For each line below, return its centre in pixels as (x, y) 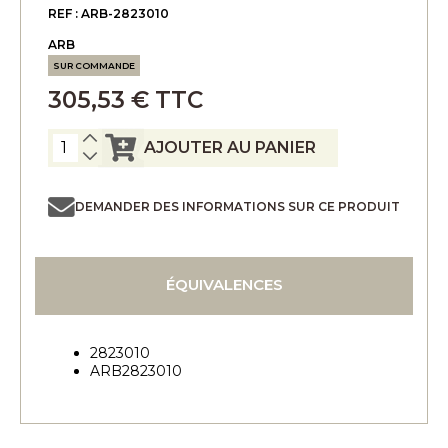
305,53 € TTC (125, 99)
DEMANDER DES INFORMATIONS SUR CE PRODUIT (237, 206)
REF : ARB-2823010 (108, 13)
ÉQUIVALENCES (224, 284)
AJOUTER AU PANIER (230, 147)
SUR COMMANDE (94, 65)
